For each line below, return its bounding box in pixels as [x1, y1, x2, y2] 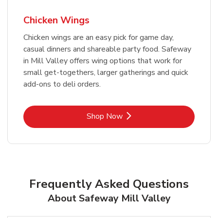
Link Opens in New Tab [108, 110, 188, 122]
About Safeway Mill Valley [47, 192, 171, 205]
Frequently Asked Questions [29, 176, 189, 192]
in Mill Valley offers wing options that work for [23, 55, 182, 67]
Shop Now [87, 111, 123, 122]
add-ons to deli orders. [23, 79, 101, 90]
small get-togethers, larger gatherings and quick [23, 67, 188, 78]
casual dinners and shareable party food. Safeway [23, 44, 191, 55]
